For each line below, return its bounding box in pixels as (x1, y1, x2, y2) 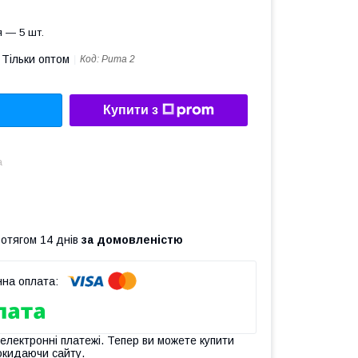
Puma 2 (101, 54, 135, 65)
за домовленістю (82, 233, 183, 246)
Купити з (103, 103, 158, 117)
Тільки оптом (2, 53, 70, 66)
